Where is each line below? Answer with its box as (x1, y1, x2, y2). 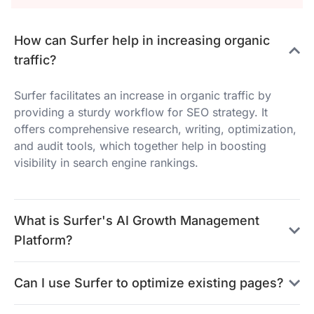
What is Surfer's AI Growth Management (14, 213, 259, 228)
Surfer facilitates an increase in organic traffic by (14, 88, 271, 102)
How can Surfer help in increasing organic (14, 33, 270, 48)
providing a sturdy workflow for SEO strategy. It (14, 105, 268, 119)
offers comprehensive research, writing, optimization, (14, 122, 296, 136)
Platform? (14, 233, 73, 247)
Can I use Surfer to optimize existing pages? (14, 275, 284, 290)
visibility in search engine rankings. (14, 156, 198, 170)
